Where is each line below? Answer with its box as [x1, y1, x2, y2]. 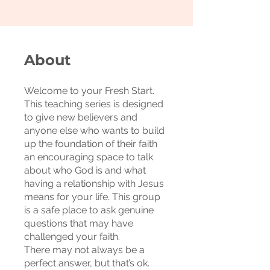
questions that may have [24, 218, 133, 229]
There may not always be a [24, 244, 145, 256]
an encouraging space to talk [24, 151, 153, 163]
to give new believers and [24, 111, 137, 123]
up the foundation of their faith [24, 138, 157, 149]
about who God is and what [24, 165, 146, 176]
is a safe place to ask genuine [24, 204, 154, 216]
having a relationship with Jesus [24, 178, 164, 189]
